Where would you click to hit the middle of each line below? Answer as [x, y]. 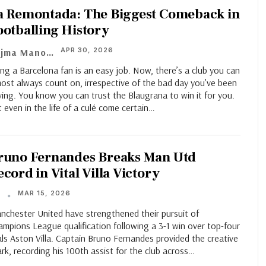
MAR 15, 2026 [44, 193]
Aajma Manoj [50, 53]
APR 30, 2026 [87, 50]
